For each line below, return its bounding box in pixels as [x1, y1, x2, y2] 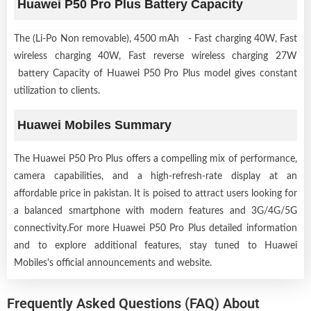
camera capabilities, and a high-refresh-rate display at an [14, 171, 297, 181]
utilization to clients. [14, 85, 100, 96]
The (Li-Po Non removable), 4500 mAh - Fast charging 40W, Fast [14, 33, 297, 44]
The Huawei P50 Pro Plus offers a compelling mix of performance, [14, 153, 297, 164]
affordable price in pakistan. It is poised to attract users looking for [14, 188, 297, 199]
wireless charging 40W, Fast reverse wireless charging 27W [14, 51, 297, 61]
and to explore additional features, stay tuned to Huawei [14, 240, 297, 251]
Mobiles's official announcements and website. [14, 258, 212, 268]
